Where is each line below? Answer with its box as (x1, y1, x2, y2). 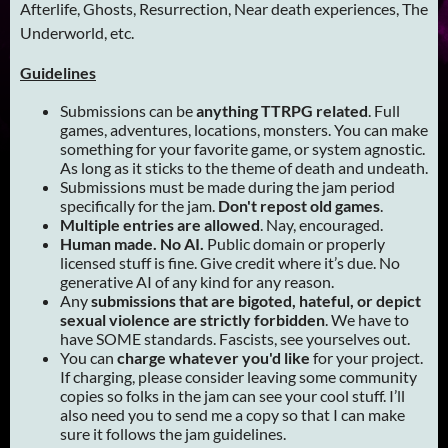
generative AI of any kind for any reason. (60, 271, 337, 291)
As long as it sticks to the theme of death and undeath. (60, 157, 428, 177)
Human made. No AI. (60, 233, 207, 253)
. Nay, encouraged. (260, 214, 383, 234)
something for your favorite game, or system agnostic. (60, 138, 425, 158)
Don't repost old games (218, 195, 380, 215)
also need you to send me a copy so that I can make (60, 404, 405, 424)
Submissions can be (60, 100, 196, 120)
